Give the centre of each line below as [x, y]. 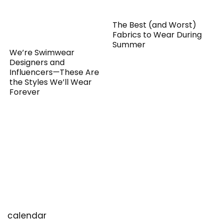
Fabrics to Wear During [157, 35]
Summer [129, 44]
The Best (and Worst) [155, 25]
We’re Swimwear [42, 52]
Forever [25, 92]
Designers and [37, 62]
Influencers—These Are [55, 72]
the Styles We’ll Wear [51, 82]
